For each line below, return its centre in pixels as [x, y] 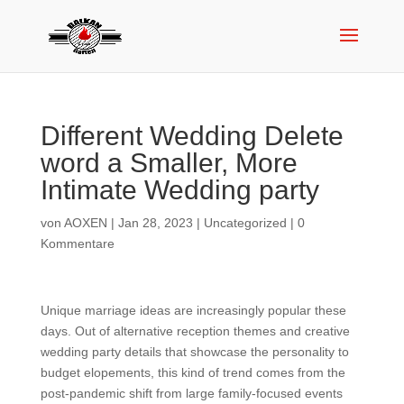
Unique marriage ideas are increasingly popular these [193, 310]
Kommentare [77, 243]
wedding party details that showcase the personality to [194, 352]
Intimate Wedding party [179, 190]
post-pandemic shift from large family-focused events [191, 393]
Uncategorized [245, 223]
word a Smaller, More [169, 163]
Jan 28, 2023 [155, 223]
